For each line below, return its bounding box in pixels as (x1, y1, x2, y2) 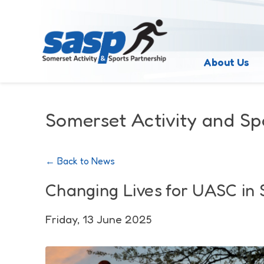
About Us (203, 55, 250, 68)
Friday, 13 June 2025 (45, 212, 152, 226)
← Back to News (45, 155, 115, 167)
